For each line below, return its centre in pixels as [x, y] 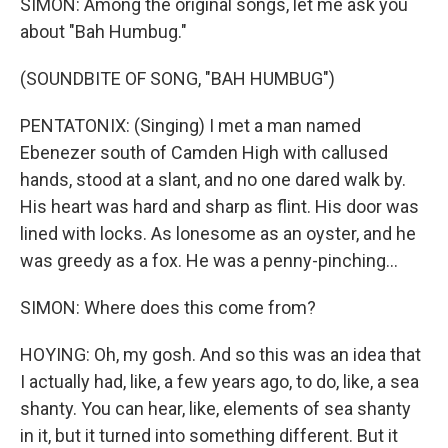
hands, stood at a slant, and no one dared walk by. [213, 179]
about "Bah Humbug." [103, 31]
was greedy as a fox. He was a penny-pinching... [209, 260]
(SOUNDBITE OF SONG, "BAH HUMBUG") [177, 78]
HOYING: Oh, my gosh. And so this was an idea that [220, 354]
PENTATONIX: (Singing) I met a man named [190, 125]
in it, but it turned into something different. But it [209, 435]
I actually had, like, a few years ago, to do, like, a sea [219, 381]
